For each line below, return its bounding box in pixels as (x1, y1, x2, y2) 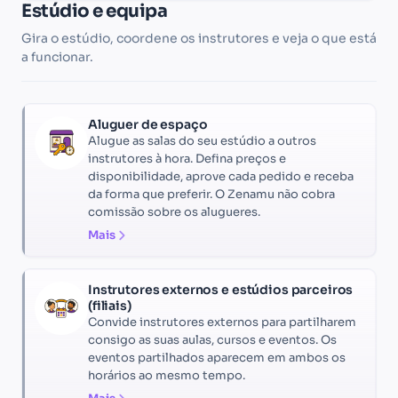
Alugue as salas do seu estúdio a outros (88, 132, 316, 148)
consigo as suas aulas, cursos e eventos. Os (88, 331, 337, 347)
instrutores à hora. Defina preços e (88, 150, 286, 166)
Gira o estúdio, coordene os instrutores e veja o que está (21, 29, 377, 46)
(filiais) (88, 297, 131, 314)
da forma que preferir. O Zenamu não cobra (88, 186, 335, 202)
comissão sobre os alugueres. (88, 203, 260, 219)
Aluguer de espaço (88, 115, 208, 132)
